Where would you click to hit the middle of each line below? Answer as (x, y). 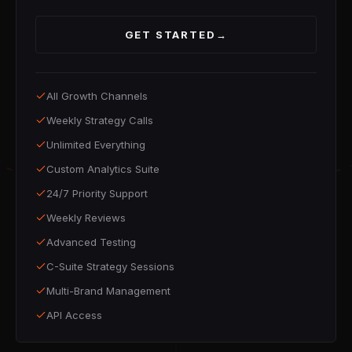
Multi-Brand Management (108, 291)
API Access (74, 315)
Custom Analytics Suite (103, 169)
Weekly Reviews (86, 218)
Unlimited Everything (96, 145)
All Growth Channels (97, 96)
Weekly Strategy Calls (100, 120)
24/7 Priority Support (97, 193)
